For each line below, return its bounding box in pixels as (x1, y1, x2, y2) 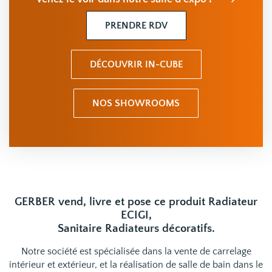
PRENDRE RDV (104, 19, 168, 31)
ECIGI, (120, 208, 152, 222)
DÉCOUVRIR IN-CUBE (89, 58, 183, 70)
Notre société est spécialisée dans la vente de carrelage (21, 245, 251, 257)
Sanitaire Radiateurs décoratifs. (57, 222, 215, 235)
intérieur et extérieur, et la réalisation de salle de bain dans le (9, 259, 263, 270)
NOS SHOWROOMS (92, 97, 180, 109)
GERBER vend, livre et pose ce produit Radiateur (15, 195, 257, 208)
